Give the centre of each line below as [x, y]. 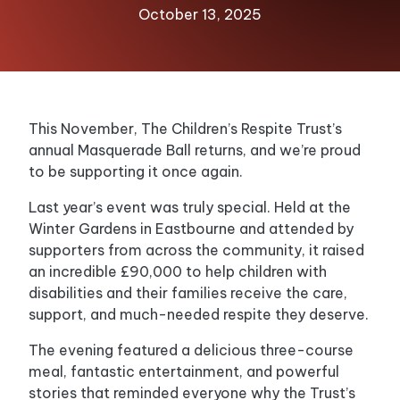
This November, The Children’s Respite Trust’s [185, 129]
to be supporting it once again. [136, 171]
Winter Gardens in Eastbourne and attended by [191, 229]
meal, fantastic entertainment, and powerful [184, 371]
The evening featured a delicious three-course [191, 350]
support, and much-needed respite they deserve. [199, 314]
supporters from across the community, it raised [196, 250]
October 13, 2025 [200, 14]
